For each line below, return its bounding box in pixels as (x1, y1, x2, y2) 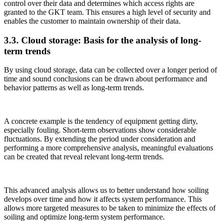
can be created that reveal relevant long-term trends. (4, 152, 164, 161)
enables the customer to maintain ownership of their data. (4, 16, 181, 25)
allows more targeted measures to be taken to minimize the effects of (4, 204, 216, 213)
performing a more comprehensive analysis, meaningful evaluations (4, 144, 213, 152)
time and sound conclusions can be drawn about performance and (4, 74, 207, 83)
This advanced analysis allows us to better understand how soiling (4, 186, 209, 195)
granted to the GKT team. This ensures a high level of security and (4, 7, 211, 16)
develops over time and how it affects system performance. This (4, 195, 202, 204)
